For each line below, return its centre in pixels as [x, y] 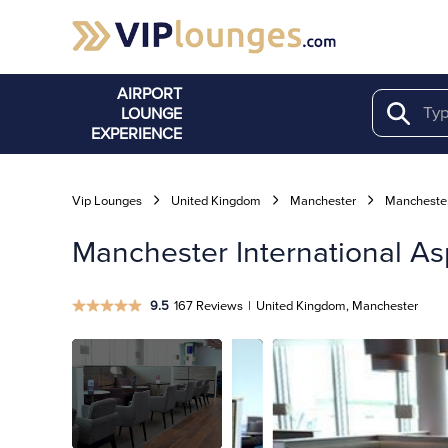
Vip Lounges [107, 201]
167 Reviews [208, 306]
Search [415, 111]
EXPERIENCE [136, 134]
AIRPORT [149, 94]
